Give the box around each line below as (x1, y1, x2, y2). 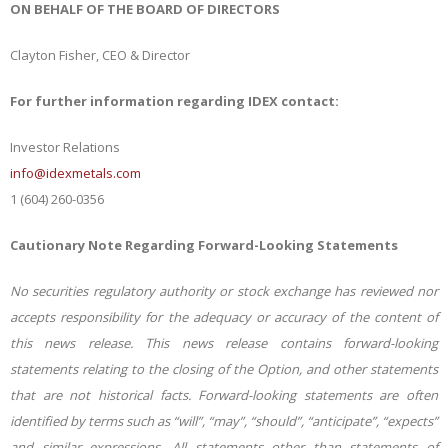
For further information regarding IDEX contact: (10, 92, 339, 110)
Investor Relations (10, 138, 120, 156)
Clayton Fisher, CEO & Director (10, 46, 190, 64)
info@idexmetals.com (10, 164, 141, 182)
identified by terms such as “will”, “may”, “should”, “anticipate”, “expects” (10, 412, 438, 430)
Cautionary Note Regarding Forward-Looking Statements (10, 236, 398, 254)
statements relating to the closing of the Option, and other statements (10, 360, 438, 378)
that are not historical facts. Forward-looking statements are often (10, 386, 438, 404)
